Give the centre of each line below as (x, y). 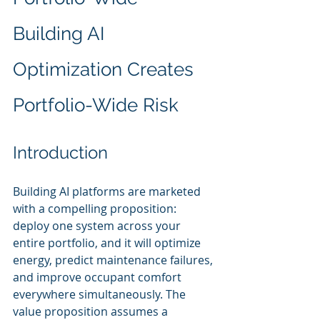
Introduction (60, 152)
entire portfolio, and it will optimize (108, 243)
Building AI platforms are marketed (108, 191)
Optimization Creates (106, 69)
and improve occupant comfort (99, 277)
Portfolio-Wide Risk (96, 105)
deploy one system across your (98, 226)
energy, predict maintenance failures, (114, 260)
